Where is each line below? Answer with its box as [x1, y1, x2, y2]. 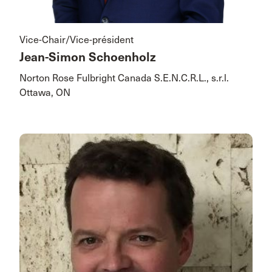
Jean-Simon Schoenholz [19, 50, 156, 66]
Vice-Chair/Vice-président [19, 34, 134, 46]
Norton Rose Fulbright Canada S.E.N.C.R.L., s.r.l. [19, 72, 229, 84]
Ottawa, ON [19, 87, 70, 99]
